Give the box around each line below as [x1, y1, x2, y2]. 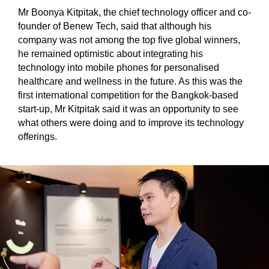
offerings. [18, 131, 57, 142]
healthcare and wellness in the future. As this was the [18, 76, 243, 87]
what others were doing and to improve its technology [18, 118, 244, 128]
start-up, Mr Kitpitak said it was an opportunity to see [18, 104, 238, 115]
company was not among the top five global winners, [18, 35, 240, 46]
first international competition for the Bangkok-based [18, 90, 238, 101]
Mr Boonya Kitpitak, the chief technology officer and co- [18, 7, 251, 18]
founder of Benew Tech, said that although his [18, 21, 211, 32]
